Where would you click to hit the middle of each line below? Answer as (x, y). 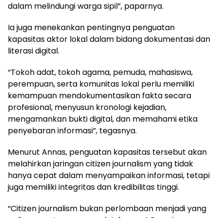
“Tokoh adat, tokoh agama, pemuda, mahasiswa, (100, 72)
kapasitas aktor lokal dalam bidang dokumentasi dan (109, 39)
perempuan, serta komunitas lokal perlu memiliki (101, 84)
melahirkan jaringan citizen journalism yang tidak (100, 163)
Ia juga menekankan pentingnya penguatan (91, 27)
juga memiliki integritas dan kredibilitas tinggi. (93, 187)
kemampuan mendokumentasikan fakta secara (100, 95)
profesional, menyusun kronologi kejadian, (87, 107)
